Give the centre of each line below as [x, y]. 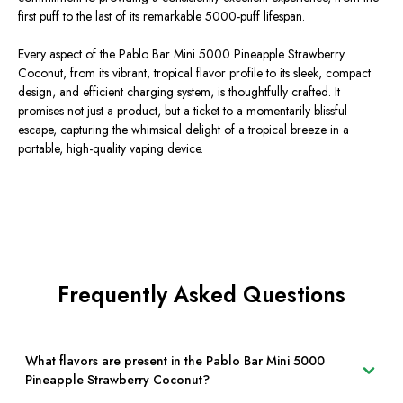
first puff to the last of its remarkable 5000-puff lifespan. [161, 16]
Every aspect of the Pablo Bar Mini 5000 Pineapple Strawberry [181, 54]
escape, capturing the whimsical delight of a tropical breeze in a [184, 129]
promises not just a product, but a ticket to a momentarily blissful [183, 110]
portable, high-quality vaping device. [111, 148]
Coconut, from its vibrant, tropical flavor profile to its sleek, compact [194, 72]
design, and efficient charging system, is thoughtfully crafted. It [179, 91]
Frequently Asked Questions [201, 294]
